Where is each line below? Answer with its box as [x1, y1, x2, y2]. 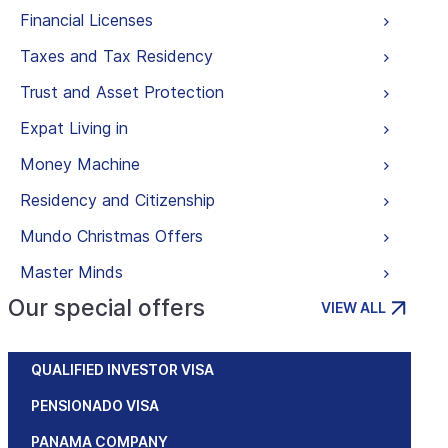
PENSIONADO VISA [30, 397, 159, 414]
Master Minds [19, 262, 123, 282]
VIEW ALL [321, 299, 386, 316]
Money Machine [19, 154, 140, 174]
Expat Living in [19, 118, 128, 138]
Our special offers [7, 294, 205, 322]
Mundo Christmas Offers [19, 226, 203, 246]
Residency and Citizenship [19, 190, 215, 210]
